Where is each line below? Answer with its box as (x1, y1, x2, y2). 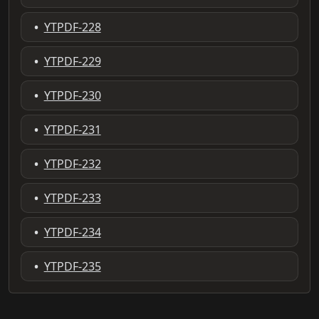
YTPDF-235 (43, 258, 101, 274)
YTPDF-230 (43, 87, 101, 103)
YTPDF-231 (43, 121, 101, 137)
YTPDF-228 (43, 19, 101, 35)
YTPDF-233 (43, 189, 101, 206)
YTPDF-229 (43, 53, 101, 69)
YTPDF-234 (43, 224, 101, 240)
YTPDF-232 (43, 155, 101, 172)
